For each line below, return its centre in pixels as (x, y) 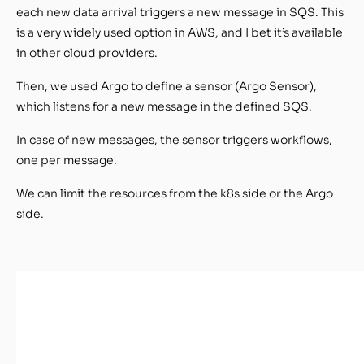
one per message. (67, 160)
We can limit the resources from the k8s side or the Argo (175, 193)
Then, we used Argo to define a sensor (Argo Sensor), (167, 86)
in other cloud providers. (87, 52)
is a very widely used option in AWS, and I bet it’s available (180, 32)
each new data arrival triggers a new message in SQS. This (180, 12)
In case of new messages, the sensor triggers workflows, (174, 139)
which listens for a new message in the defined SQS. (164, 106)
